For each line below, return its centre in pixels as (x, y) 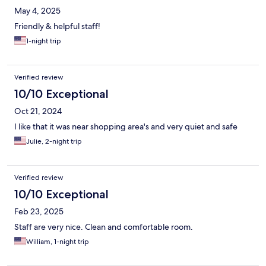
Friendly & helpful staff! (57, 26)
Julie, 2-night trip (54, 142)
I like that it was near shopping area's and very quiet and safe (126, 127)
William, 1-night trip (58, 242)
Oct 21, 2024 (38, 111)
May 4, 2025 (37, 11)
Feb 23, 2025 (39, 212)
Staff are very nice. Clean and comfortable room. (104, 227)
